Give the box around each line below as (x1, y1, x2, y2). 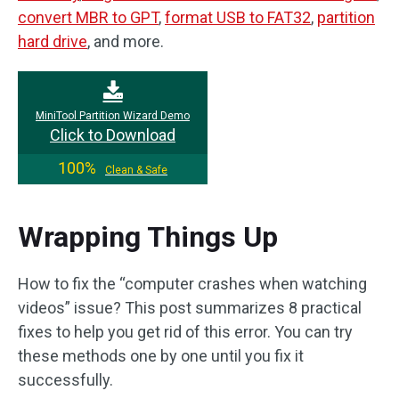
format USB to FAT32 (165, 7, 311, 27)
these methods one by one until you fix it (18, 346, 304, 365)
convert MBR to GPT (18, 7, 159, 27)
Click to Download (50, 125, 175, 144)
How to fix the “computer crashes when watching (18, 273, 367, 293)
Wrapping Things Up (18, 219, 278, 254)
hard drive (18, 31, 87, 51)
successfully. (18, 370, 113, 389)
